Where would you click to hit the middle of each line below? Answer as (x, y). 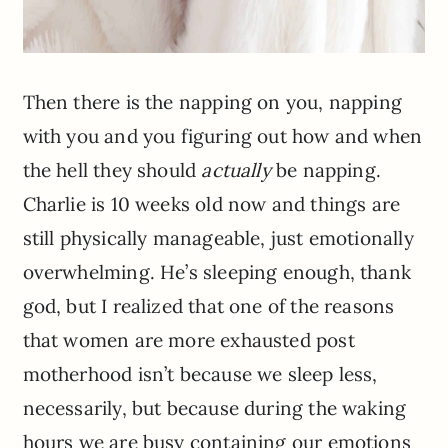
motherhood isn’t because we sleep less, (200, 374)
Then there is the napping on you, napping (212, 102)
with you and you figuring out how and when (222, 136)
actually (236, 170)
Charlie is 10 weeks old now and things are (211, 204)
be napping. (325, 170)
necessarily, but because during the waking (214, 408)
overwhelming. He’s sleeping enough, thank (216, 272)
